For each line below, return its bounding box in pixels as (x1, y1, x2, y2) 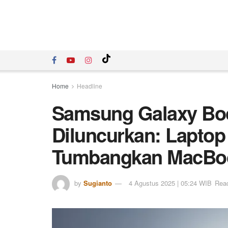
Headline (77, 81, 102, 90)
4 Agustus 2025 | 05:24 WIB (129, 178, 212, 188)
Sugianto (83, 178, 112, 188)
